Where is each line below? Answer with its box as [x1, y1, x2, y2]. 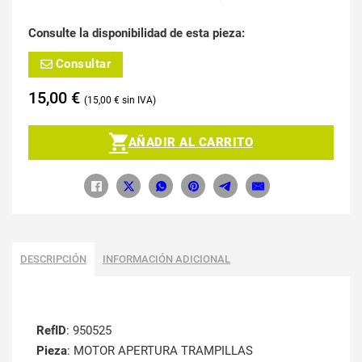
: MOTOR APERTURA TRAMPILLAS [67, 343, 253, 359]
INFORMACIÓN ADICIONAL [103, 253, 230, 266]
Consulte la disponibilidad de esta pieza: [28, 25, 245, 40]
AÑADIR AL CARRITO [128, 134, 253, 149]
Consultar [55, 57, 111, 72]
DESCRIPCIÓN [20, 253, 86, 266]
